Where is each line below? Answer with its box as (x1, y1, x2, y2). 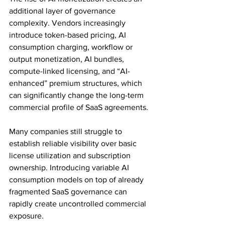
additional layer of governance (9, 7, 118, 15)
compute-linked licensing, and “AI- (9, 67, 130, 75)
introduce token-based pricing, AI (9, 31, 128, 39)
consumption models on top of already (9, 175, 146, 184)
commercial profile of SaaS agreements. (9, 103, 150, 111)
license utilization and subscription (9, 151, 133, 160)
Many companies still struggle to (9, 127, 124, 136)
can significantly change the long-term (9, 91, 146, 99)
